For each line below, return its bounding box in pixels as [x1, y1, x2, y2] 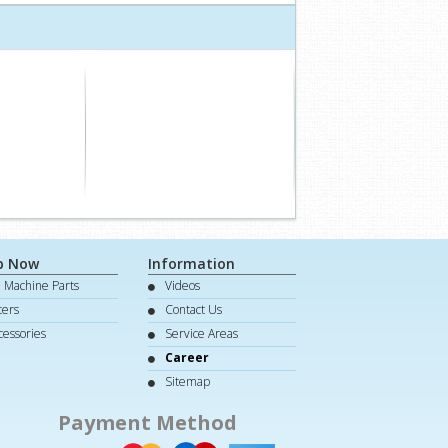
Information [147, 254, 235, 273]
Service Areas [164, 325, 238, 342]
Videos [164, 277, 200, 294]
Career [164, 349, 209, 366]
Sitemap [164, 373, 210, 390]
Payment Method [58, 409, 238, 436]
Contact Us [164, 301, 222, 318]
